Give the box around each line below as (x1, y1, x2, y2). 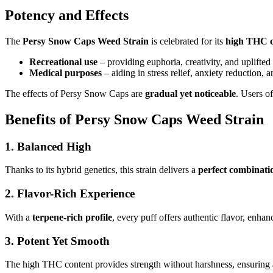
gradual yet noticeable (145, 88, 236, 99)
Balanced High (17, 140, 91, 153)
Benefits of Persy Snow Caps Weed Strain (5, 111, 264, 127)
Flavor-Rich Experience (17, 187, 135, 200)
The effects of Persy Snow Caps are (5, 88, 145, 99)
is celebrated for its (149, 35, 225, 46)
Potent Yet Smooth (17, 234, 110, 247)
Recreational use (29, 56, 97, 67)
